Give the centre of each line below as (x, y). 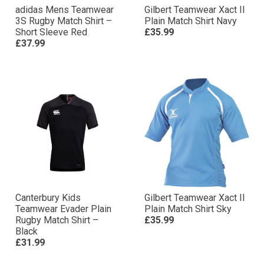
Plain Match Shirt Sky (188, 209)
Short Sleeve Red (51, 32)
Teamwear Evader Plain (63, 209)
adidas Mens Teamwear (65, 10)
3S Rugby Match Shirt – (64, 21)
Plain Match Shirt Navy (191, 21)
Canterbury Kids (48, 198)
